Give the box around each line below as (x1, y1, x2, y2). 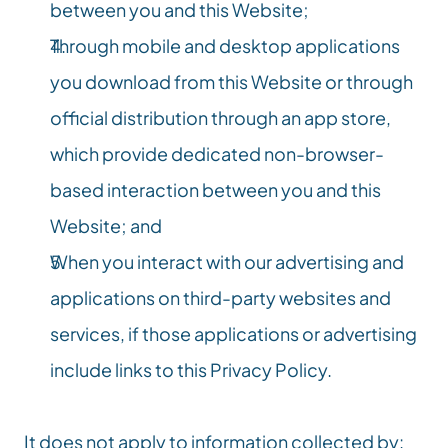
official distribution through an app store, (50, 106, 391, 129)
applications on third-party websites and (50, 286, 391, 309)
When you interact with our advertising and (50, 250, 404, 273)
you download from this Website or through (50, 70, 413, 93)
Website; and (50, 214, 162, 237)
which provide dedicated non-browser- (50, 142, 384, 165)
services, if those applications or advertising (50, 322, 417, 345)
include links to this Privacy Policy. (50, 358, 332, 381)
